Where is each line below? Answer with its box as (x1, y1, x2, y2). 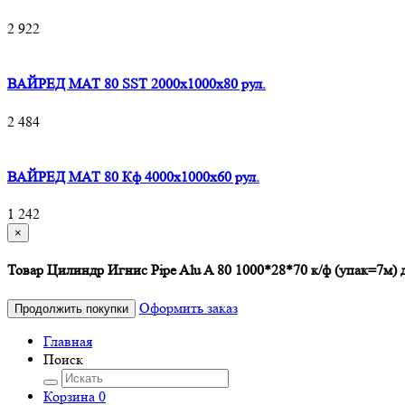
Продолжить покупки (14, 301, 128, 316)
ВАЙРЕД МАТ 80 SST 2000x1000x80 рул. (7, 75, 266, 93)
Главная (43, 332, 92, 350)
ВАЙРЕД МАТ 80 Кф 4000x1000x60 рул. (7, 167, 259, 185)
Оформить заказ (139, 298, 238, 316)
